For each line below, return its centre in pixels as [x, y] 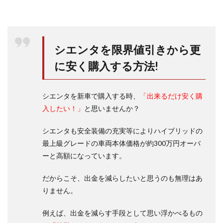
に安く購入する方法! [106, 66]
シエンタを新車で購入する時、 [91, 96]
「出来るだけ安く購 [171, 96]
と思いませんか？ [112, 109]
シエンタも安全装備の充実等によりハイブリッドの [122, 131]
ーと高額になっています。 [84, 156]
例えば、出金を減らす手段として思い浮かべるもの [122, 213]
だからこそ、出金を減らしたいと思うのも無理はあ [122, 178]
